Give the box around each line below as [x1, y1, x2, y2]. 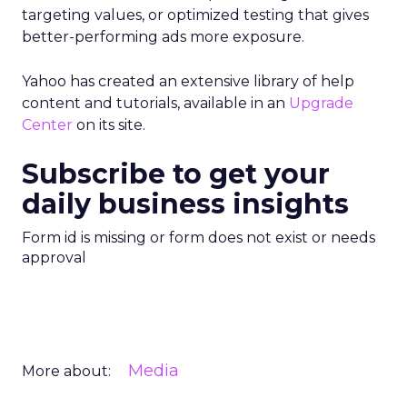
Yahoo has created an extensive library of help [22, 73, 354, 90]
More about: [22, 362, 111, 380]
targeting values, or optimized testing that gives [22, 6, 369, 24]
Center [22, 116, 73, 134]
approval [22, 249, 86, 266]
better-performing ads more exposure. [22, 28, 304, 45]
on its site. [73, 116, 145, 134]
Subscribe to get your [22, 157, 330, 191]
